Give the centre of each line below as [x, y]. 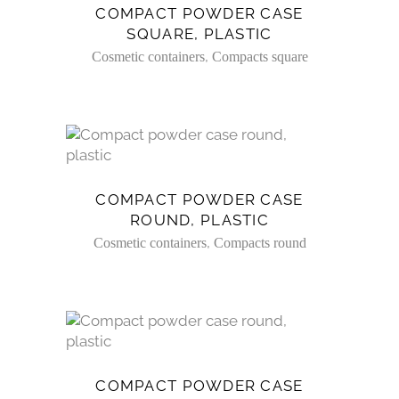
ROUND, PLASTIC [199, 220]
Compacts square [260, 57]
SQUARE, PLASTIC [199, 34]
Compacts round [260, 243]
